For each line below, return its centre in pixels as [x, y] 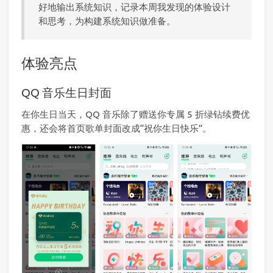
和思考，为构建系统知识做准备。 [107, 21]
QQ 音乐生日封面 [66, 92]
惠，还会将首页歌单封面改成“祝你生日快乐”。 [116, 128]
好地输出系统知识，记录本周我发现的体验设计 [135, 7]
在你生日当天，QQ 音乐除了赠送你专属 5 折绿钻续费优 [136, 114]
